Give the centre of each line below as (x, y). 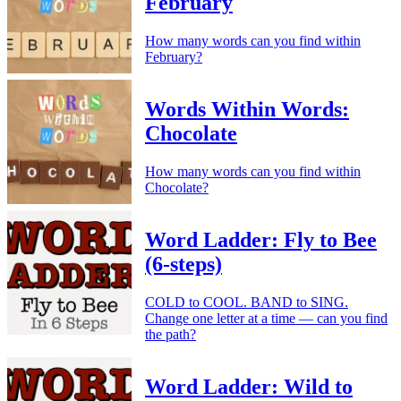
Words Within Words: (247, 110)
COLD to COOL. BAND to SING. (247, 302)
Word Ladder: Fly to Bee (261, 239)
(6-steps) (183, 264)
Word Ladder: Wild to (249, 386)
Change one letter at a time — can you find (266, 318)
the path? (171, 334)
